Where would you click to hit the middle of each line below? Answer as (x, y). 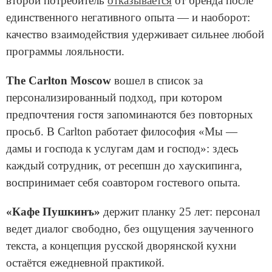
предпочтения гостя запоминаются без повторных (130, 115)
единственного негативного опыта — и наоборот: (128, 18)
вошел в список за (158, 81)
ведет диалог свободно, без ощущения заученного (130, 229)
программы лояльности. (65, 52)
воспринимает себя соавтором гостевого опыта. (123, 183)
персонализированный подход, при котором (114, 98)
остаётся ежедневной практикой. (87, 263)
